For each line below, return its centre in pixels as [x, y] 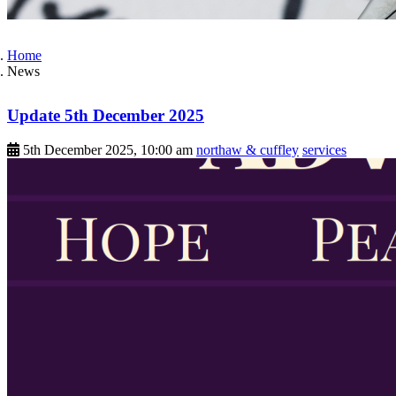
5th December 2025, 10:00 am [108, 149]
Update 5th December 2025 [106, 116]
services [324, 149]
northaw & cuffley [247, 149]
